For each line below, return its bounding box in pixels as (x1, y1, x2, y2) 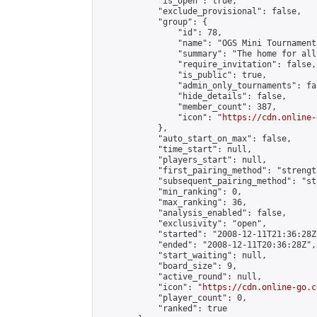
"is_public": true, (98, 70, 267, 80)
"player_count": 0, (98, 293, 247, 303)
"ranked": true (98, 304, 227, 313)
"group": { (98, 17, 207, 27)
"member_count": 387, (98, 102, 277, 112)
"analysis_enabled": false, (98, 208, 287, 218)
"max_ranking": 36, (98, 197, 247, 207)
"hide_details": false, (98, 91, 287, 101)
